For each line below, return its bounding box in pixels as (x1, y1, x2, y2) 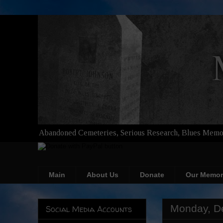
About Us (87, 171, 118, 179)
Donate (140, 171, 164, 179)
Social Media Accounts (46, 204, 132, 215)
